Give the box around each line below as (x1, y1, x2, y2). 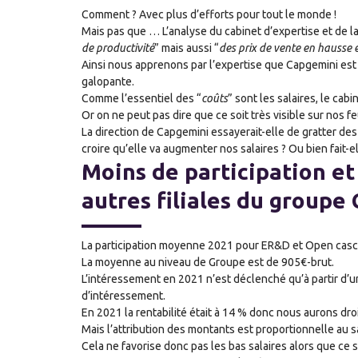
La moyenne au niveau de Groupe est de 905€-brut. (82, 255, 334, 268)
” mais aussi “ (154, 42, 219, 55)
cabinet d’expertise (225, 25, 322, 38)
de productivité (82, 42, 154, 55)
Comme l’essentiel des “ (82, 92, 201, 105)
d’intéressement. (82, 288, 168, 302)
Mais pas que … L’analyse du (82, 25, 225, 38)
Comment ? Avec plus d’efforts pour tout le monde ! (82, 8, 336, 22)
